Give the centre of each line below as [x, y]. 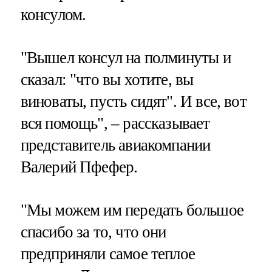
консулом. [53, 15]
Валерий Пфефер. [79, 167]
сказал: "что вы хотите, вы [107, 80]
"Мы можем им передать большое [132, 210]
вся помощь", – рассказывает [115, 124]
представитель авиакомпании [115, 145]
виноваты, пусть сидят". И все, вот [133, 102]
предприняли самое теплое [108, 254]
